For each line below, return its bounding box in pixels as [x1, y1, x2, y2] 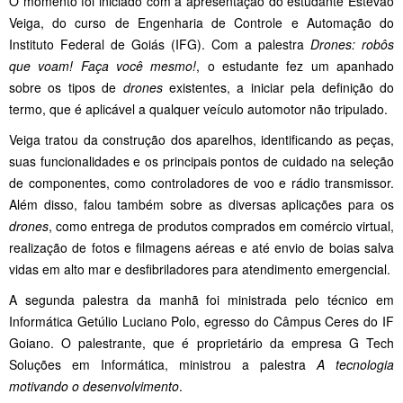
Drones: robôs [310, 34, 394, 53]
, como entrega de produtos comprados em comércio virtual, [49, 216, 394, 235]
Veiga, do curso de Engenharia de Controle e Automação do [9, 13, 394, 31]
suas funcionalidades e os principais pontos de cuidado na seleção [9, 151, 394, 170]
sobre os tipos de [9, 77, 123, 96]
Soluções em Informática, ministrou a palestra [9, 354, 317, 373]
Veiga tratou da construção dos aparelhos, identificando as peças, [9, 130, 394, 148]
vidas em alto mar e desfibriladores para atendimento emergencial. [9, 259, 390, 278]
